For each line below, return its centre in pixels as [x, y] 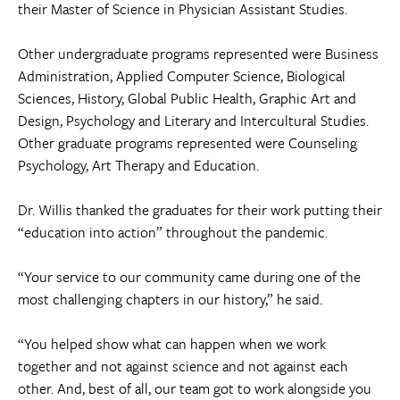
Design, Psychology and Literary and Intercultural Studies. [193, 120]
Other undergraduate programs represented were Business [198, 53]
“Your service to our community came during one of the [189, 276]
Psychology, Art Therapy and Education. [138, 165]
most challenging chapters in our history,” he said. [170, 299]
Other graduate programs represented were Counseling [187, 142]
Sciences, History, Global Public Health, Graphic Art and [187, 98]
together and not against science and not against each [183, 366]
